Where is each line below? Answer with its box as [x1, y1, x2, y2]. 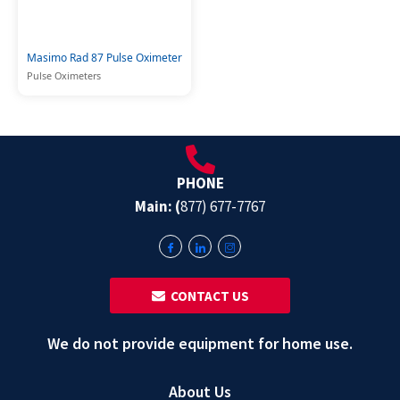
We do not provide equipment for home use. [47, 333, 353, 354]
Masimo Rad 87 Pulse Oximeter [27, 50, 182, 65]
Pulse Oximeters [27, 69, 101, 82]
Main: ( [135, 196, 180, 217]
